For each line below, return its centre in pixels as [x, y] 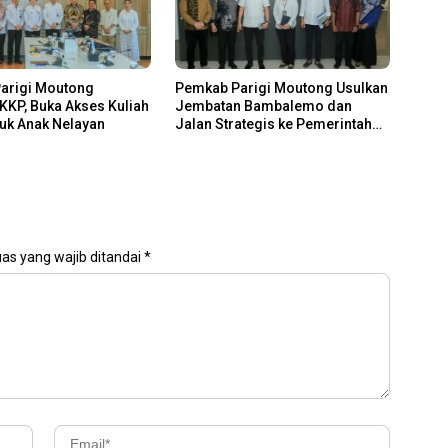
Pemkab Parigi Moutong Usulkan [281, 87]
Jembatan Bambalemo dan [263, 105]
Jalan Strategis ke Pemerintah [273, 123]
